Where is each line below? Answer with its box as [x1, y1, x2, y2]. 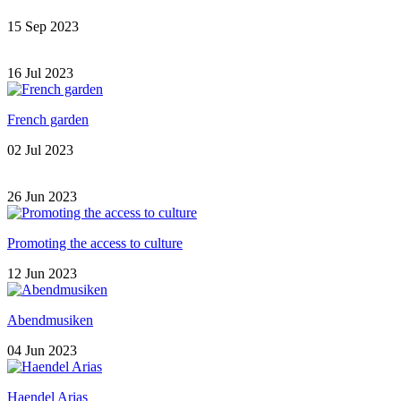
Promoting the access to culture [7, 235, 183, 252]
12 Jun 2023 [7, 266, 77, 282]
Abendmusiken [7, 312, 93, 328]
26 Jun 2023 [7, 189, 77, 205]
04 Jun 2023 [7, 343, 77, 359]
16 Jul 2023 [7, 65, 73, 81]
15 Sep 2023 [7, 19, 79, 35]
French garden [7, 112, 89, 128]
